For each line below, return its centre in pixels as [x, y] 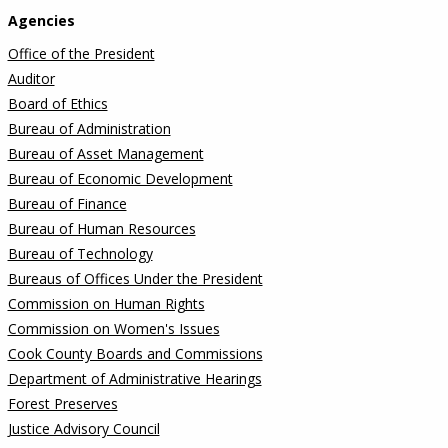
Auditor [31, 78]
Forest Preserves [62, 403]
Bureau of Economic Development [120, 178]
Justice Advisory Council [83, 428]
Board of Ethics [57, 103]
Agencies [41, 20]
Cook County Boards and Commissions [135, 353]
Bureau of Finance [67, 203]
